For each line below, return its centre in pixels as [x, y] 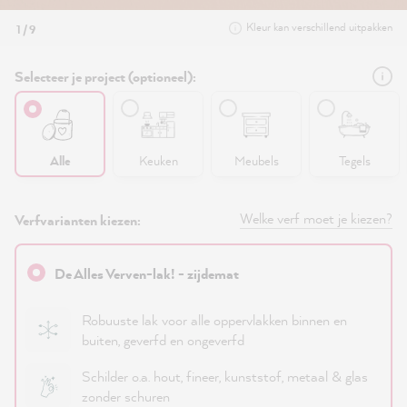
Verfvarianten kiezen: [78, 220]
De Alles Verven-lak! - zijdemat [147, 273]
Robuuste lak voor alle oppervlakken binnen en [214, 320]
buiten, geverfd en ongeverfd [163, 340]
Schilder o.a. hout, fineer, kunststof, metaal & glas [225, 376]
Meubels [256, 160]
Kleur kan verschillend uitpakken [319, 27]
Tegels [354, 160]
